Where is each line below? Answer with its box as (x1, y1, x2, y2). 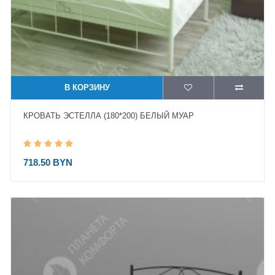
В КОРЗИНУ (64, 83, 110, 92)
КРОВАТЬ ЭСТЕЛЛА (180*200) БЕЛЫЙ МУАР (23, 111, 194, 120)
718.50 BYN (23, 157, 72, 168)
